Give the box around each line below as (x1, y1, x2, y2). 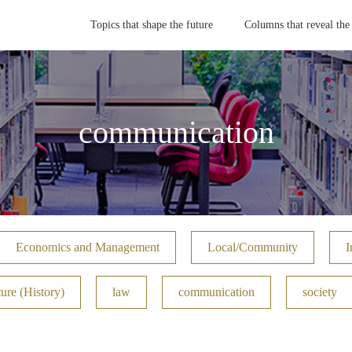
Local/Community (207, 240, 298, 254)
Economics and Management (16, 240, 159, 254)
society (302, 285, 337, 299)
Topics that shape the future (90, 19, 213, 31)
